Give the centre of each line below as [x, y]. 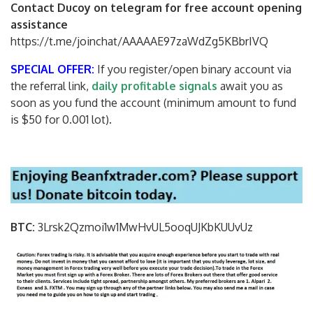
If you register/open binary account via [193, 69]
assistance [39, 24]
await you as [250, 86]
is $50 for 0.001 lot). [61, 119]
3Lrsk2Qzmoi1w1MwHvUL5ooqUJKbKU [131, 227]
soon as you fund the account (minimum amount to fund [153, 102]
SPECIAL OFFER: [52, 69]
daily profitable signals [154, 86]
